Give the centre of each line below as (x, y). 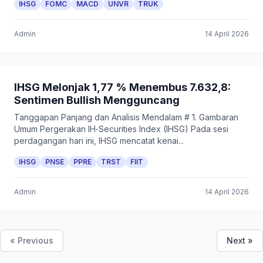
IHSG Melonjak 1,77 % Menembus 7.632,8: (122, 87)
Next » (240, 240)
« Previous (32, 240)
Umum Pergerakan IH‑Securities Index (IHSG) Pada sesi (121, 129)
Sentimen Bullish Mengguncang (97, 100)
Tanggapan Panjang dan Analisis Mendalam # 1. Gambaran (126, 117)
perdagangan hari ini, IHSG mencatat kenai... (99, 141)
